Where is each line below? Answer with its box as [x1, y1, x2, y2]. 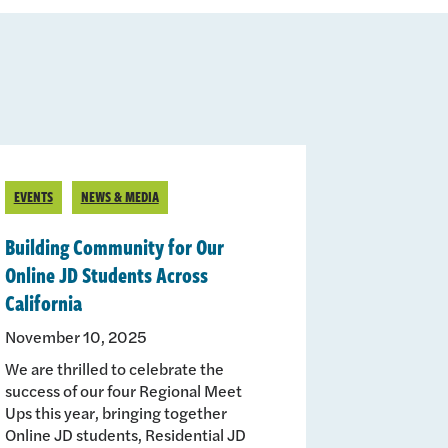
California [4, 285, 82, 318]
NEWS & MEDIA [80, 185, 159, 207]
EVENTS [13, 185, 53, 207]
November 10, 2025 [4, 324, 147, 348]
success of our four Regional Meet [4, 378, 242, 402]
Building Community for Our [4, 229, 224, 262]
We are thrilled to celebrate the [4, 356, 224, 380]
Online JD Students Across [4, 257, 208, 290]
